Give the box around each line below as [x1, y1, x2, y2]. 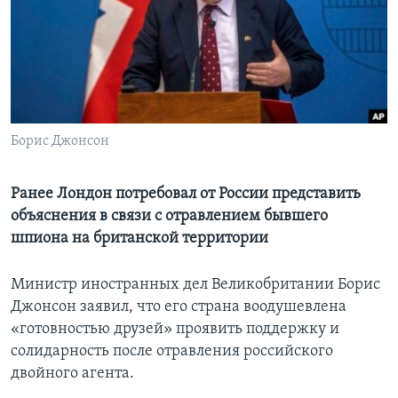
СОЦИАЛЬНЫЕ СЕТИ [16, 72, 121, 85]
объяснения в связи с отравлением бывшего [11, 208, 328, 226]
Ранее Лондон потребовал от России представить [11, 186, 361, 203]
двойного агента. [11, 365, 134, 383]
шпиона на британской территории [11, 230, 268, 248]
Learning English [16, 23, 121, 40]
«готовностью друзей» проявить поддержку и [11, 321, 339, 338]
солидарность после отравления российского [11, 343, 333, 361]
